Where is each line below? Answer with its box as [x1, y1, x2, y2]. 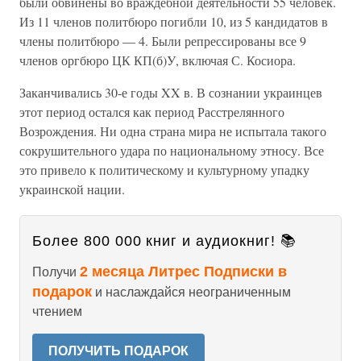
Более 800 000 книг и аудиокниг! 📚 [32, 233, 297, 249]
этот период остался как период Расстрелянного [19, 103, 284, 120]
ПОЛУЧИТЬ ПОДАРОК [48, 344, 189, 358]
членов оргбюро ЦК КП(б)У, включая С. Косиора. [19, 52, 296, 68]
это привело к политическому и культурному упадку [19, 161, 309, 178]
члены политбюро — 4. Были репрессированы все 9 [19, 32, 306, 49]
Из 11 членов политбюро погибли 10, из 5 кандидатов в [19, 13, 328, 30]
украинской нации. [19, 180, 125, 197]
